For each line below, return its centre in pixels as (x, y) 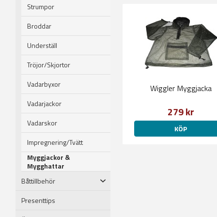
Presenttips (38, 200)
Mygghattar (46, 166)
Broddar (39, 26)
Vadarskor (42, 123)
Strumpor (41, 6)
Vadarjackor (44, 103)
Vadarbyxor (44, 84)
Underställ (42, 45)
